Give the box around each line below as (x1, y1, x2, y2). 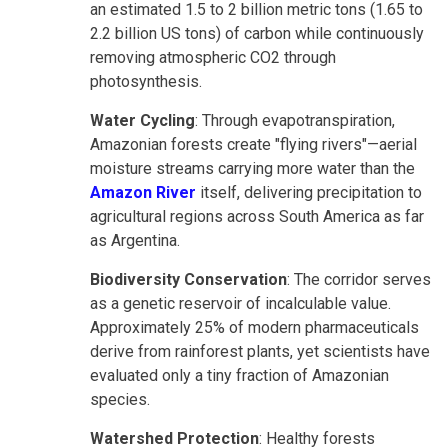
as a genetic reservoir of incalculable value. (90, 293, 391, 313)
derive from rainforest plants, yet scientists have (90, 341, 430, 361)
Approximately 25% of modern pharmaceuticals (90, 317, 419, 337)
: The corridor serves (287, 269, 431, 289)
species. (90, 389, 150, 409)
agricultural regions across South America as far (90, 206, 424, 226)
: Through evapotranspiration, (195, 110, 395, 130)
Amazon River (90, 182, 196, 202)
